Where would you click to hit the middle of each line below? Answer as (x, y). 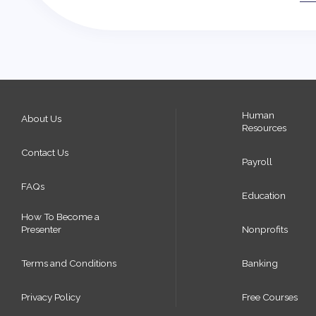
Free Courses (269, 297)
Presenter (41, 229)
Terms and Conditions (69, 263)
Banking (260, 263)
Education (263, 195)
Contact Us (45, 152)
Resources (264, 128)
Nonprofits (265, 229)
